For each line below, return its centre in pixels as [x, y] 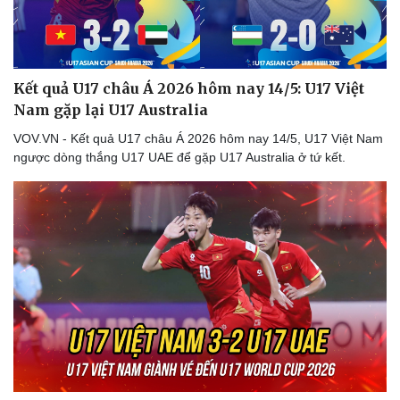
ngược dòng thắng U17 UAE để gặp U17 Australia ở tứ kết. [179, 158]
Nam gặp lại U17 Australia [111, 110]
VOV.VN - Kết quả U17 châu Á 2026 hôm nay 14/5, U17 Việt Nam [198, 139]
